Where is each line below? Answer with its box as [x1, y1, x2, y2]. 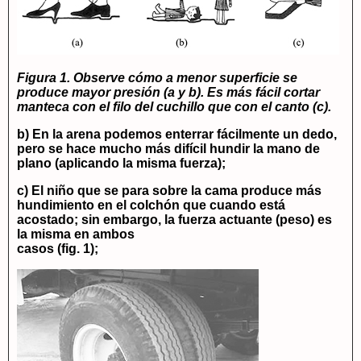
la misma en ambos [17, 227, 135, 241]
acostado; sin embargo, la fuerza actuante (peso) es [17, 213, 332, 226]
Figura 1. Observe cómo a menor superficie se [17, 71, 297, 85]
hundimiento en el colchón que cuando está [17, 198, 285, 212]
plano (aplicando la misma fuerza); [17, 156, 226, 170]
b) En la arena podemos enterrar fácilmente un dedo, [17, 127, 337, 141]
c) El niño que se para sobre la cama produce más [17, 184, 322, 197]
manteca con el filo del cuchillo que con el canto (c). [17, 100, 331, 114]
